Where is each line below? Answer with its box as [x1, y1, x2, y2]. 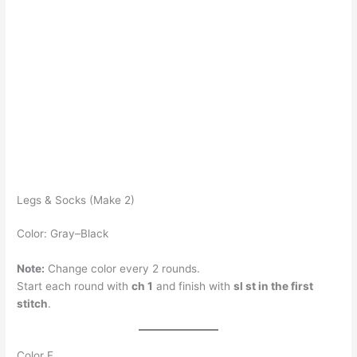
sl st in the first [233, 279, 314, 292]
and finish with [153, 279, 234, 292]
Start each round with [17, 279, 132, 292]
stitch [17, 296, 49, 310]
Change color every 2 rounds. [45, 261, 201, 275]
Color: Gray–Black [17, 226, 109, 240]
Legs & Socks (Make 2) [17, 193, 135, 206]
